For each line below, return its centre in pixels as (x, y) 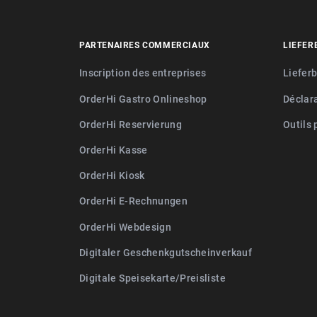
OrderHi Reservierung (131, 124)
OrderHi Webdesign (125, 226)
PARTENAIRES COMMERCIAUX (145, 45)
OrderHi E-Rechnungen (133, 201)
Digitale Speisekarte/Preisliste (152, 277)
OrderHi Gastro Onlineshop (143, 98)
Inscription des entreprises (143, 73)
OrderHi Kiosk (112, 175)
